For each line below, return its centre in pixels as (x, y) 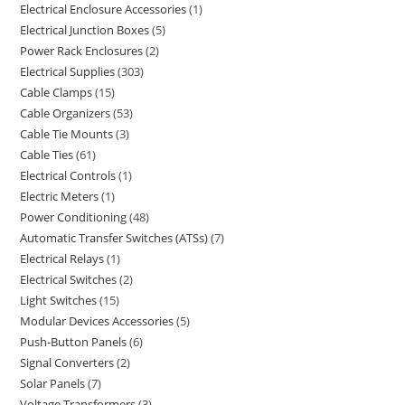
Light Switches (59, 300)
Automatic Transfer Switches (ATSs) (114, 238)
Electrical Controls (68, 175)
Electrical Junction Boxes (85, 30)
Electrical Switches (69, 279)
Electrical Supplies (68, 71)
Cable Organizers (66, 113)
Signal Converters (67, 363)
